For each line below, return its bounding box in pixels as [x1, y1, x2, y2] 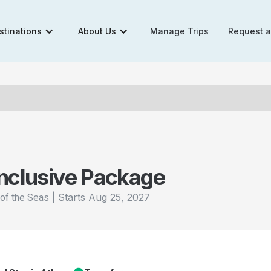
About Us [78, 26, 117, 36]
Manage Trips [150, 26, 209, 36]
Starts [58, 191, 88, 204]
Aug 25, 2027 [88, 191, 150, 204]
